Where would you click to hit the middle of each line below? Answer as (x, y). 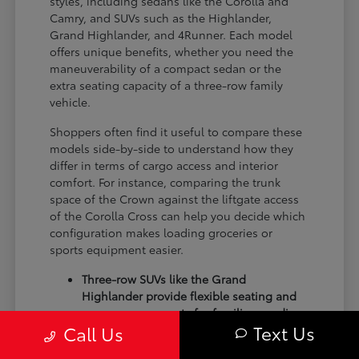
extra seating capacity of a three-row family (167, 85)
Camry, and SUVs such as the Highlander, (161, 18)
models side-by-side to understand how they (172, 149)
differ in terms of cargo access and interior (164, 165)
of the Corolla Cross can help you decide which (178, 216)
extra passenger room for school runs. (185, 330)
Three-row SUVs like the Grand (164, 279)
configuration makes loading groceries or (161, 233)
